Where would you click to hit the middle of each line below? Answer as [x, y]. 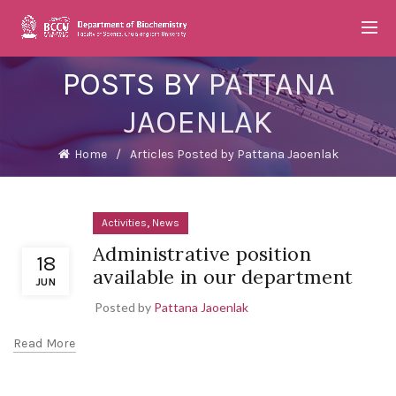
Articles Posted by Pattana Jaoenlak [234, 154]
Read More [45, 343]
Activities [124, 223]
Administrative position [202, 254]
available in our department [223, 277]
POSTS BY [134, 84]
